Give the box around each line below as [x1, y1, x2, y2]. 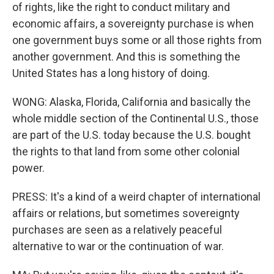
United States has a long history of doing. [12, 67, 210, 80]
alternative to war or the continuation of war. [12, 240, 224, 253]
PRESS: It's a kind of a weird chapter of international [12, 190, 261, 203]
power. [12, 161, 45, 174]
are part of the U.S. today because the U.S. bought [12, 128, 251, 141]
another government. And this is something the [12, 50, 240, 63]
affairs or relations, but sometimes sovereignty [12, 207, 240, 220]
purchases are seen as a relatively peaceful [12, 223, 222, 236]
